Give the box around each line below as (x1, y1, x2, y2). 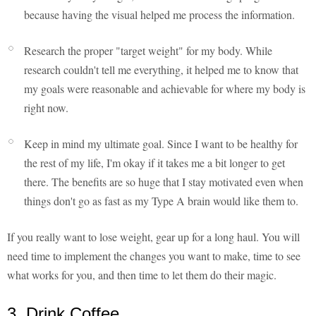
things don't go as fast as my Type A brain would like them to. (24, 193, 298, 209)
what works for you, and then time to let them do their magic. (7, 267, 276, 283)
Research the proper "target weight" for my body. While (24, 43, 272, 59)
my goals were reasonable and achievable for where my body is (24, 81, 305, 97)
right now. (24, 100, 68, 116)
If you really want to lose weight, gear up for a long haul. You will (7, 229, 300, 245)
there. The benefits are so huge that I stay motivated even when (24, 174, 303, 190)
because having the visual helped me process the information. (24, 7, 295, 23)
